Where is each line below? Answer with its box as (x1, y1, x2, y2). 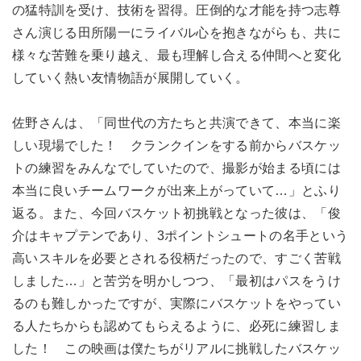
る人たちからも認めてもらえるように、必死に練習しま (12, 318, 342, 333)
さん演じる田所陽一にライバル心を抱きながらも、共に (12, 25, 342, 39)
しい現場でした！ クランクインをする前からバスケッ (12, 138, 341, 152)
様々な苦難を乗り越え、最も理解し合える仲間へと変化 (12, 48, 342, 62)
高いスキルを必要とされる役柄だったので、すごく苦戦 (12, 251, 341, 265)
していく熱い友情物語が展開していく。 (12, 70, 249, 85)
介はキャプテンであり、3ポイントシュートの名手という (12, 228, 349, 243)
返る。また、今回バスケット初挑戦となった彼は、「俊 (12, 205, 341, 220)
